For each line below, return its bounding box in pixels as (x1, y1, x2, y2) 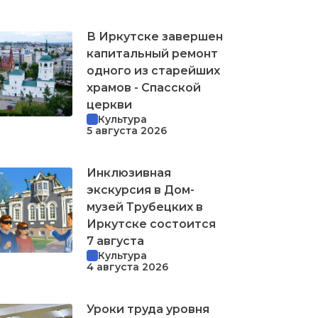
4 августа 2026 (87, 260, 168, 273)
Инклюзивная (87, 165, 171, 180)
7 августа (87, 234, 144, 248)
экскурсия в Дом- (87, 182, 194, 197)
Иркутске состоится (87, 216, 216, 231)
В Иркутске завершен (87, 29, 223, 43)
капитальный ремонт (87, 46, 218, 60)
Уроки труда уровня (87, 302, 209, 316)
